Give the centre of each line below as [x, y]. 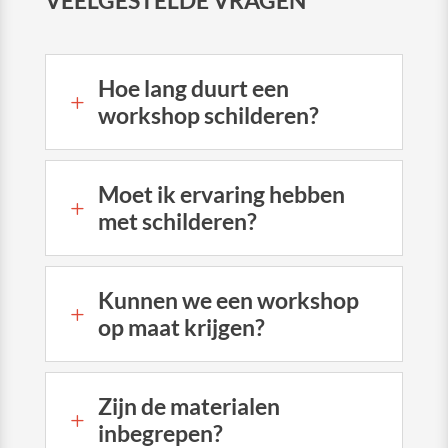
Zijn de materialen [188, 406]
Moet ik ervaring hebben [221, 194]
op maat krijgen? [181, 327]
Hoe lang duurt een [193, 88]
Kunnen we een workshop [228, 300]
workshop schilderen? [208, 115]
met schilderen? [177, 221]
